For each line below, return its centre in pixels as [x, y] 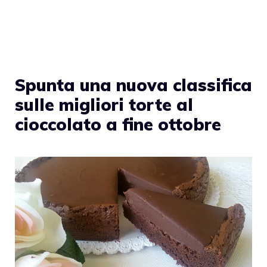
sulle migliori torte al [104, 105]
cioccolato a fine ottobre [118, 125]
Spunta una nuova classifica [133, 85]
